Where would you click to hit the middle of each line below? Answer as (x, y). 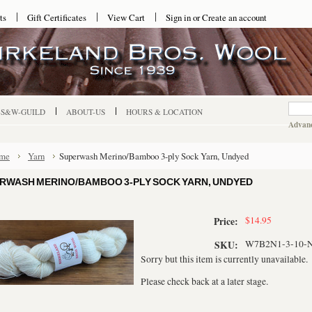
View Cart (126, 17)
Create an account (234, 17)
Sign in (178, 17)
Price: (226, 221)
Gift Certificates (57, 17)
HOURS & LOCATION (164, 112)
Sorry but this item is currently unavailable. (224, 259)
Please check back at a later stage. (204, 281)
